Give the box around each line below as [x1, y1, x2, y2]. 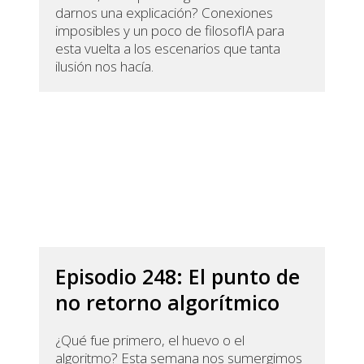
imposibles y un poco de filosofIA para [55, 21, 285, 41]
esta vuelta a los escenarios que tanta [55, 39, 281, 58]
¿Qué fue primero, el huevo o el [55, 331, 245, 350]
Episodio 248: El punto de [55, 262, 301, 291]
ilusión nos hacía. [55, 57, 154, 76]
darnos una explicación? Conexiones [55, 3, 274, 23]
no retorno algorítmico [55, 288, 280, 317]
